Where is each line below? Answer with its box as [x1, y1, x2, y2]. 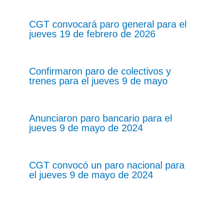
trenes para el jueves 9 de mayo [29, 75, 168, 86]
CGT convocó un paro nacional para [29, 159, 185, 170]
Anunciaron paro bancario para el [29, 112, 172, 124]
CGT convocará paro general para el [29, 18, 186, 30]
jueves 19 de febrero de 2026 [29, 28, 155, 39]
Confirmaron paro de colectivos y [29, 65, 171, 77]
